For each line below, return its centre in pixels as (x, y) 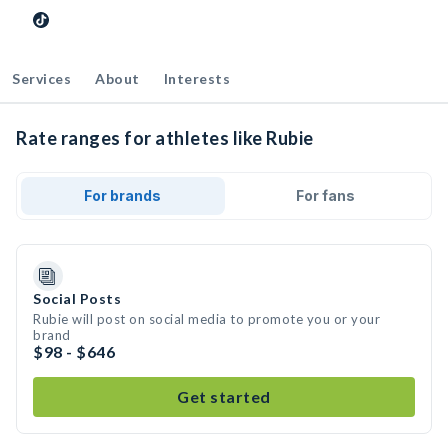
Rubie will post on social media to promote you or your (206, 319)
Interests (196, 78)
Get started (224, 396)
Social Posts (77, 298)
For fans (325, 195)
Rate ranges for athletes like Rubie (165, 138)
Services (41, 78)
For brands (123, 195)
